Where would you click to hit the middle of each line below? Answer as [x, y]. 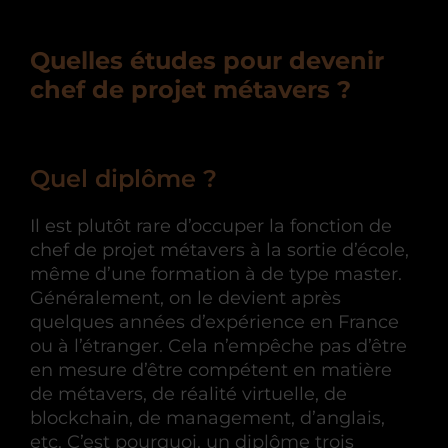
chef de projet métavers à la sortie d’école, [219, 249]
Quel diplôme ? [123, 178]
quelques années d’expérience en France [214, 321]
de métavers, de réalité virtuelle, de [188, 393]
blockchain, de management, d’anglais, [207, 417]
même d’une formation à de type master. [216, 273]
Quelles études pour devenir [207, 60]
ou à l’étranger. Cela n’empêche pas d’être [218, 345]
